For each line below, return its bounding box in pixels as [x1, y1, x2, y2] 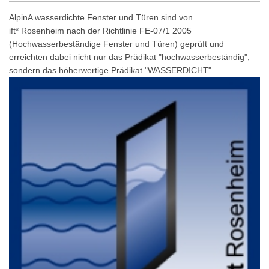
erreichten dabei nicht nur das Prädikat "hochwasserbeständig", [9, 52, 250, 62]
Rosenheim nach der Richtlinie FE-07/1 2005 [19, 26, 192, 36]
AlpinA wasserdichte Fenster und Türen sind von [9, 13, 195, 23]
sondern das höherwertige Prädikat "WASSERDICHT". [9, 65, 214, 76]
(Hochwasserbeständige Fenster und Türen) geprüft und [9, 39, 224, 49]
